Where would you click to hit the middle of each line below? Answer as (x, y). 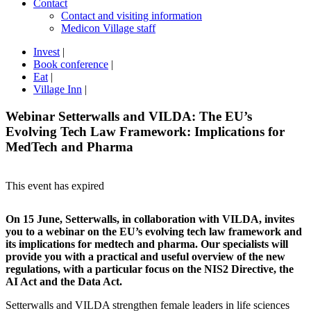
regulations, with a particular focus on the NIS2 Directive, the (150, 269)
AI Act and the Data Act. (64, 282)
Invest (47, 52)
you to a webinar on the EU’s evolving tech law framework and (154, 232)
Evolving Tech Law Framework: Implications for (145, 131)
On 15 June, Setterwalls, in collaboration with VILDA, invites (150, 219)
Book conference (71, 64)
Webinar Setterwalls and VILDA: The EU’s (129, 116)
